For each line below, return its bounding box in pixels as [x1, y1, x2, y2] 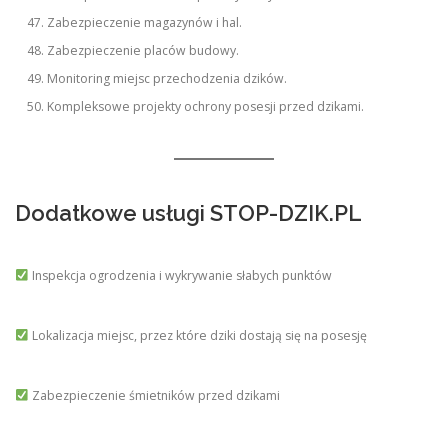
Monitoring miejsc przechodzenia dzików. [47, 70, 288, 88]
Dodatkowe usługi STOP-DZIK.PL [15, 200, 362, 227]
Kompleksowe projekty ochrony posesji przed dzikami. [47, 98, 365, 116]
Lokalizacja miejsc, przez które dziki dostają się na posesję [28, 327, 367, 345]
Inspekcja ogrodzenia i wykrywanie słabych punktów [28, 267, 332, 285]
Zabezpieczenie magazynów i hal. [47, 14, 243, 32]
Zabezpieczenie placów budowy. [47, 42, 240, 60]
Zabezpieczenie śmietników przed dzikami [28, 387, 280, 405]
